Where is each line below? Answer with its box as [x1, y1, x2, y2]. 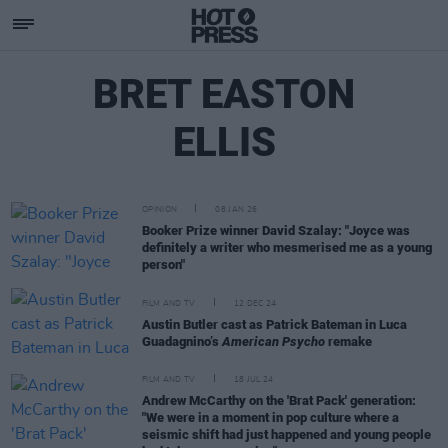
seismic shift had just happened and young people [142, 427, 431, 442]
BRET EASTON [93, 71, 355, 118]
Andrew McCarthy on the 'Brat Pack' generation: [142, 393, 416, 408]
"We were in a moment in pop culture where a [142, 410, 399, 425]
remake [325, 334, 372, 349]
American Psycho [222, 334, 325, 349]
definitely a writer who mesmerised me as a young [142, 239, 432, 255]
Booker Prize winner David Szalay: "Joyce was [142, 222, 410, 238]
